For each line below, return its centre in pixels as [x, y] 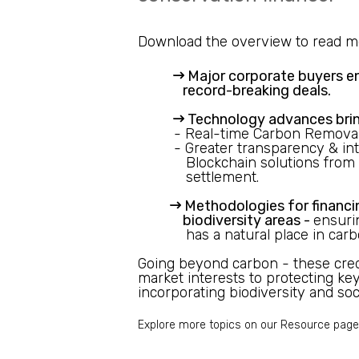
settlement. [214, 177]
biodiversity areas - [240, 221]
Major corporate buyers [265, 77]
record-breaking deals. [250, 91]
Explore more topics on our [209, 325]
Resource [305, 325]
